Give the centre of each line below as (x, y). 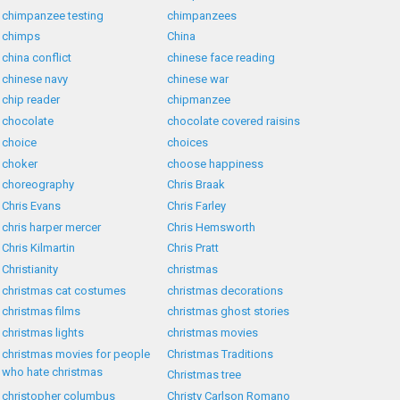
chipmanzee (199, 100)
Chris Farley (197, 205)
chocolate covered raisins (234, 121)
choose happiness (216, 163)
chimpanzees (202, 15)
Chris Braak (196, 185)
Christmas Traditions (221, 354)
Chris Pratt (193, 248)
